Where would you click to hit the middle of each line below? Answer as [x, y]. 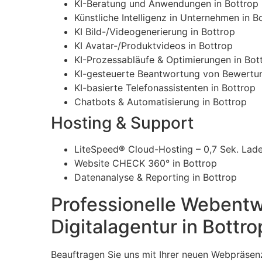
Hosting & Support [122, 123]
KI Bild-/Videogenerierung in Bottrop [155, 32]
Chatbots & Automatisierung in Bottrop [161, 102]
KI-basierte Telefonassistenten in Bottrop [165, 88]
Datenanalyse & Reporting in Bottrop [156, 177]
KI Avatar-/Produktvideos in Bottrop [154, 46]
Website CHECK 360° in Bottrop [146, 163]
